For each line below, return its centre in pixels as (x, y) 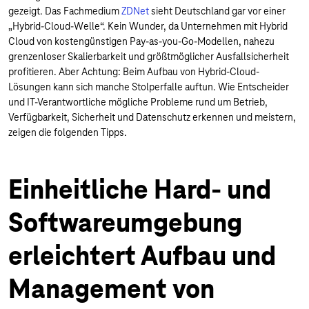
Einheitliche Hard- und (140, 190)
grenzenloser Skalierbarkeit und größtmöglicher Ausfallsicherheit (149, 57)
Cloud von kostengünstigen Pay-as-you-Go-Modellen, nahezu (141, 41)
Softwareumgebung (125, 223)
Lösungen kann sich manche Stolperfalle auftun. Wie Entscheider (149, 87)
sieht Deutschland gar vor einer (217, 11)
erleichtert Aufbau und (142, 256)
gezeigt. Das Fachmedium (65, 11)
